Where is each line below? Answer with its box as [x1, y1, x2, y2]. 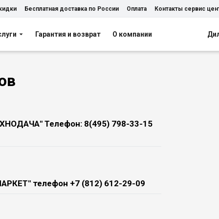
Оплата [127, 5, 147, 12]
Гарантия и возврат [35, 30, 101, 38]
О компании [112, 30, 152, 38]
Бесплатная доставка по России [24, 5, 119, 12]
